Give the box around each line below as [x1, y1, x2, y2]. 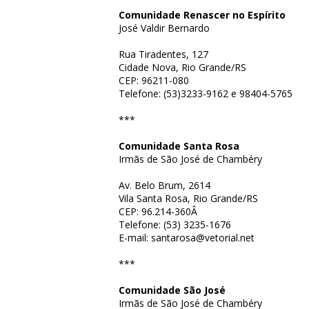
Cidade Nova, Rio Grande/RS [119, 61, 246, 74]
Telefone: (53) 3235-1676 [119, 218, 231, 231]
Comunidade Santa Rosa [119, 139, 239, 152]
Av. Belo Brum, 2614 [119, 179, 210, 192]
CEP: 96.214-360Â [119, 205, 200, 218]
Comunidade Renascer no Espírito [119, 8, 286, 21]
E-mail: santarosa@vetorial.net [119, 231, 255, 244]
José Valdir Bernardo [119, 21, 210, 34]
